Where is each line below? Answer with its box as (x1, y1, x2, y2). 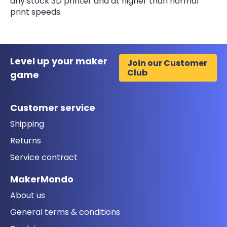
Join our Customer (127, 57, 207, 69)
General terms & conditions (10, 206, 120, 218)
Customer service (10, 101, 95, 114)
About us (10, 189, 45, 201)
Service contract (10, 151, 78, 163)
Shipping (10, 118, 44, 130)
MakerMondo (10, 172, 73, 185)
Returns (10, 134, 41, 146)
